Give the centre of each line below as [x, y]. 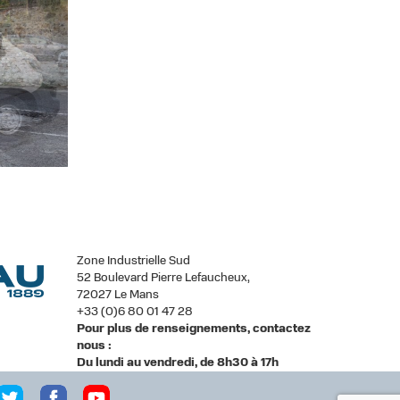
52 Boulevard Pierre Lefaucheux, [163, 278]
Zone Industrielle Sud [133, 261]
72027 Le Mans [118, 295]
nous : [94, 346]
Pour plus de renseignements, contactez [194, 329]
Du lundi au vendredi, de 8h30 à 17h [178, 362]
